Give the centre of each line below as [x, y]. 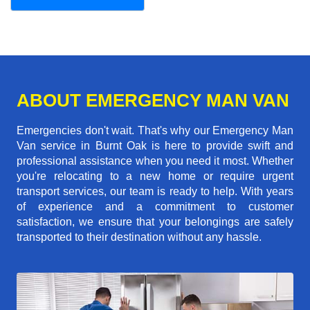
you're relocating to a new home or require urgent [155, 176]
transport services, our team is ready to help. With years [155, 192]
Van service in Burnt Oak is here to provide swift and [155, 146]
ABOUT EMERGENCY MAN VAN [153, 101]
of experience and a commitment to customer [155, 207]
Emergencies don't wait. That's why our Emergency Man [155, 131]
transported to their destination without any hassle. [139, 237]
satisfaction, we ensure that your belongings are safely [155, 222]
